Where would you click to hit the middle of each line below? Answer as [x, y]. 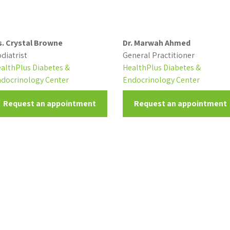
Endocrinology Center [161, 80]
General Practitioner [158, 55]
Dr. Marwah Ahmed [156, 43]
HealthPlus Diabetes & [161, 68]
